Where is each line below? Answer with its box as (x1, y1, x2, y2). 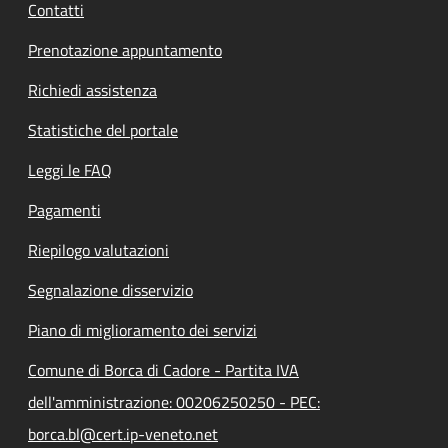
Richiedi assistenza (28, 78, 157, 103)
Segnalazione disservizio (28, 278, 193, 303)
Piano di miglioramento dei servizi (28, 318, 257, 343)
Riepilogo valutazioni (28, 238, 169, 263)
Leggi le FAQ (28, 158, 112, 183)
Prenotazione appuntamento (28, 38, 222, 63)
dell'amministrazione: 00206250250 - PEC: (28, 390, 320, 415)
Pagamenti (28, 198, 101, 223)
